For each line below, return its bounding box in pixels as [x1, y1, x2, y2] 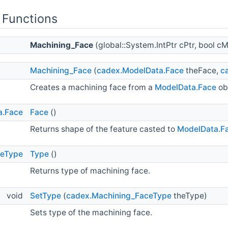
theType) [172, 191, 207, 201]
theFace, [184, 66, 220, 76]
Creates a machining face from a [30, 82, 155, 93]
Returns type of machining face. [30, 166, 150, 176]
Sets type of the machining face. [30, 208, 152, 218]
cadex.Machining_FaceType [66, 191, 172, 201]
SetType [30, 191, 61, 201]
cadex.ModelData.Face [97, 66, 184, 76]
